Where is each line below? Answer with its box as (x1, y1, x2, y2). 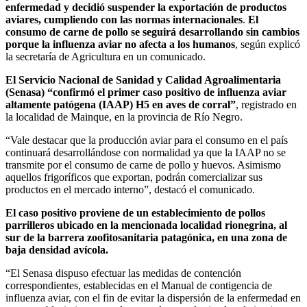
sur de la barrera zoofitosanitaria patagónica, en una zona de (5, 232, 287, 244)
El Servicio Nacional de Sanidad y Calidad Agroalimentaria (5, 74, 281, 86)
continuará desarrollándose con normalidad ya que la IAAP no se (5, 147, 286, 159)
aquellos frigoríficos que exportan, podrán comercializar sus (5, 171, 262, 184)
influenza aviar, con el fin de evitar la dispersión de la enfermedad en (5, 292, 301, 304)
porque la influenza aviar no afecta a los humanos (5, 38, 235, 51)
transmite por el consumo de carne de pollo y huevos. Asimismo (5, 159, 281, 171)
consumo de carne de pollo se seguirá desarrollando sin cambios (5, 26, 299, 38)
